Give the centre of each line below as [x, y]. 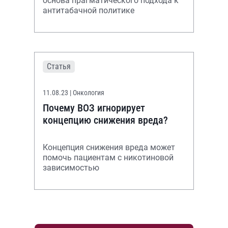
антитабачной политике [89, 10]
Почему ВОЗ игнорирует [94, 108]
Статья [59, 66]
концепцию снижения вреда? [105, 120]
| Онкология [87, 93]
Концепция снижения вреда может [109, 147]
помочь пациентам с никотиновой [108, 158]
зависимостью [71, 168]
